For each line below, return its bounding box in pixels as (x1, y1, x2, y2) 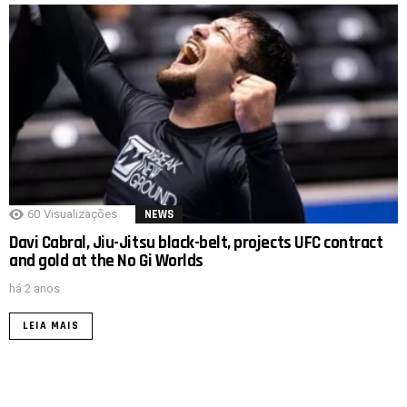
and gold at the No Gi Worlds (9, 249, 203, 273)
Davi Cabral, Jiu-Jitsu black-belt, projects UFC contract (9, 231, 383, 254)
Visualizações (44, 206, 117, 221)
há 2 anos (9, 281, 60, 295)
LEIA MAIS (23, 318, 79, 333)
